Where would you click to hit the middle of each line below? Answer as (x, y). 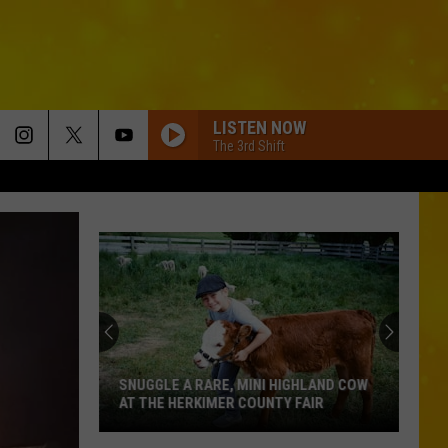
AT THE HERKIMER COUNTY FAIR (221, 403)
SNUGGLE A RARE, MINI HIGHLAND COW (243, 385)
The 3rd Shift (249, 145)
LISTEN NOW (259, 127)
